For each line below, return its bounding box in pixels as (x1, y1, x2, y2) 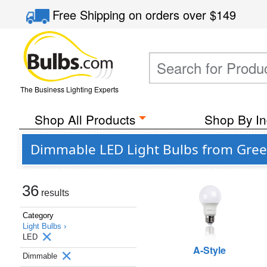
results (39, 188, 69, 198)
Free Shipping (52, 6, 129, 23)
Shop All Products (34, 110, 135, 128)
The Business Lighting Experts (20, 84, 119, 94)
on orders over (129, 6, 210, 23)
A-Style (193, 243, 226, 257)
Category (23, 211, 54, 220)
